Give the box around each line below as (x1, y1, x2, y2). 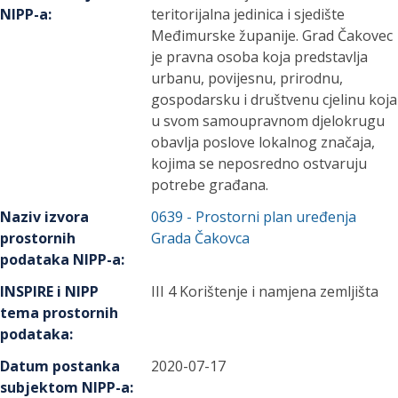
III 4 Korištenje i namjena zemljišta (151, 281, 379, 301)
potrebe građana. (151, 174, 269, 195)
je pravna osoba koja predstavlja (151, 46, 369, 67)
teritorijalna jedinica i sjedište (151, 4, 346, 24)
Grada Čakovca (151, 227, 251, 248)
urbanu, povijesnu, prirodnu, (151, 68, 344, 88)
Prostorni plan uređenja (195, 206, 357, 227)
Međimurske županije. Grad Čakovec (151, 25, 394, 45)
